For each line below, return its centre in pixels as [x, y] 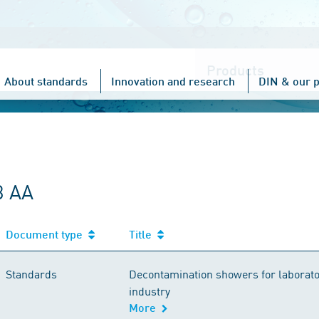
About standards [46, 81]
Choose [214, 56]
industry [150, 291]
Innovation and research [173, 81]
